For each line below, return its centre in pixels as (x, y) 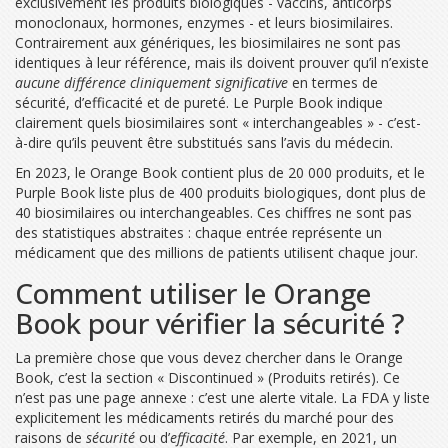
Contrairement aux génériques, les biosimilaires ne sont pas (208, 43)
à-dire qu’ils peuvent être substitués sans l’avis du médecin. (204, 143)
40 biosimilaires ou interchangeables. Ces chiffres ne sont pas (213, 213)
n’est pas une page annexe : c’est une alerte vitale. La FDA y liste (222, 398)
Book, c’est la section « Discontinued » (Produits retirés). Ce (207, 378)
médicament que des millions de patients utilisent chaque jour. (216, 253)
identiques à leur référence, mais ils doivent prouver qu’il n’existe (222, 63)
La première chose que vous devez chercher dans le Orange (209, 358)
